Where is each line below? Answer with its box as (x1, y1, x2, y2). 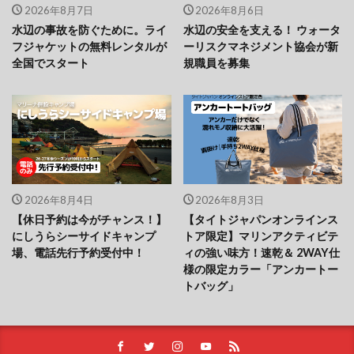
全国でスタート (12, 56, 89, 70)
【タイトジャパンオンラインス (183, 213, 338, 227)
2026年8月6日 (195, 5, 264, 16)
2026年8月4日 (24, 194, 93, 205)
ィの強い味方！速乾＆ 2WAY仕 (183, 246, 340, 260)
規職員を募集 (183, 56, 250, 70)
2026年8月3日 (195, 194, 264, 205)
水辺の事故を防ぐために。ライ (12, 23, 167, 37)
